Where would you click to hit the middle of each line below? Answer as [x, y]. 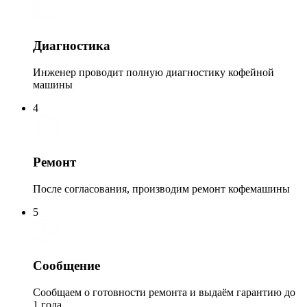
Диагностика [72, 46]
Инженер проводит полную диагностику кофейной [153, 73]
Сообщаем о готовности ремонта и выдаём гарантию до [164, 292]
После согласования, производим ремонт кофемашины [161, 188]
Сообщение [66, 266]
